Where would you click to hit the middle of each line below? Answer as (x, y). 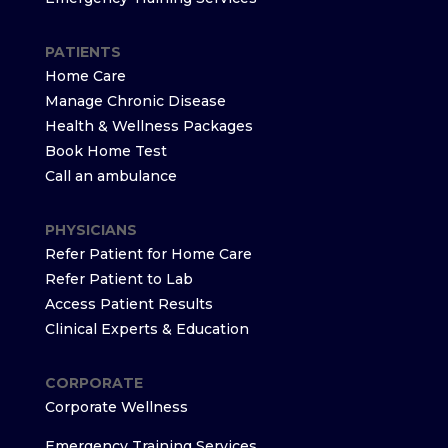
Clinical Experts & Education (146, 329)
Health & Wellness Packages (148, 126)
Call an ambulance (110, 176)
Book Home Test (105, 151)
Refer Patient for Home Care (148, 254)
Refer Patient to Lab (118, 279)
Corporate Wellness (116, 407)
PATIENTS (82, 52)
